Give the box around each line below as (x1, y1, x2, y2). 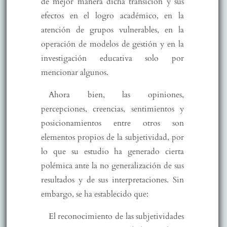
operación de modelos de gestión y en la (41, 38, 184, 50)
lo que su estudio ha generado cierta (41, 145, 184, 157)
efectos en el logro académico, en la (41, 10, 184, 21)
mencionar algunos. (41, 66, 108, 78)
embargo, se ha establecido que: (41, 188, 148, 200)
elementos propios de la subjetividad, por (41, 131, 184, 143)
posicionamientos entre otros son (41, 117, 184, 129)
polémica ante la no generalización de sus (41, 160, 184, 171)
